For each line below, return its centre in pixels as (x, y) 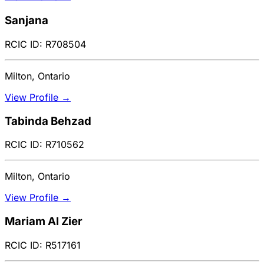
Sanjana (27, 21)
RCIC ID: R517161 (43, 245)
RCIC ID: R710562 (44, 145)
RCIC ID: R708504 (45, 44)
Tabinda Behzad (48, 121)
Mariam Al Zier (44, 221)
